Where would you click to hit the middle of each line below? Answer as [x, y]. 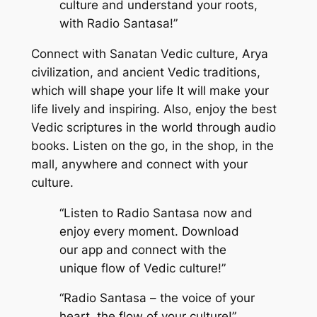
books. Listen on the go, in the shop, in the [152, 145]
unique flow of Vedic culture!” [142, 268]
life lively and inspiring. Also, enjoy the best [154, 109]
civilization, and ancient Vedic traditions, [145, 72]
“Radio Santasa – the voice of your [157, 298]
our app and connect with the [143, 249]
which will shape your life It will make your [150, 90]
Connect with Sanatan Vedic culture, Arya [149, 53]
